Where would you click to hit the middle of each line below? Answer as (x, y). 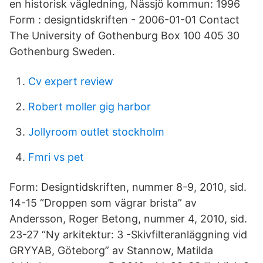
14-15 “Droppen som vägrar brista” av (103, 203)
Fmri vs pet (56, 157)
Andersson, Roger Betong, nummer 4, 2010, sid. (128, 219)
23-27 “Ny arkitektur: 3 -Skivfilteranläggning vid (128, 235)
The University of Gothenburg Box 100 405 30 (124, 36)
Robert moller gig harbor (90, 107)
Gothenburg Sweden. (62, 51)
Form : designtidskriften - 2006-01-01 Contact (124, 20)
